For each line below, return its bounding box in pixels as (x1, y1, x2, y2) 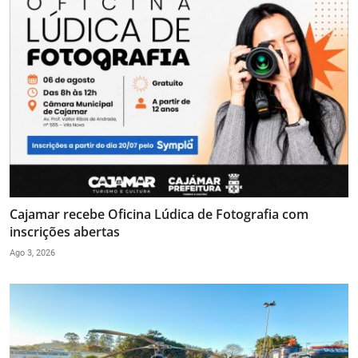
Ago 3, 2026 (10, 247, 55, 258)
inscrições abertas (10, 222, 120, 241)
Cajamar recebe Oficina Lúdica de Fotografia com (10, 205, 308, 223)
